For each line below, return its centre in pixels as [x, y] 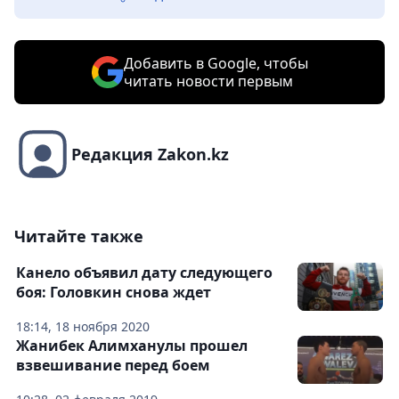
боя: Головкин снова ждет [114, 293]
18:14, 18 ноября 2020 [83, 327]
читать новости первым [208, 81]
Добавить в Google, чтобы [216, 64]
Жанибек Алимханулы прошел [132, 346]
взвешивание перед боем [113, 366]
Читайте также [79, 236]
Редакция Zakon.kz [150, 155]
